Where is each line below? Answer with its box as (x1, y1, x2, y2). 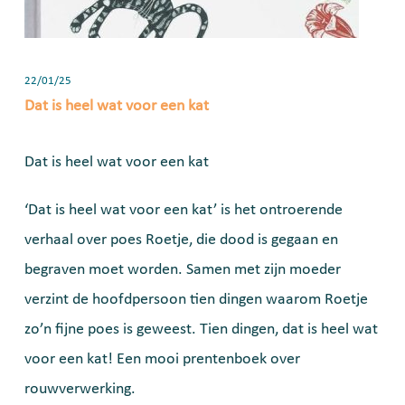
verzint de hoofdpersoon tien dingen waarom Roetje (24, 291, 368, 308)
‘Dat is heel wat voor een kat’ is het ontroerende (24, 202, 343, 219)
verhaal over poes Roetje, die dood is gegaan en (24, 231, 338, 249)
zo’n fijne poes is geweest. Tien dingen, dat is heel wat (24, 321, 378, 338)
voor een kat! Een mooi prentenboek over (24, 351, 300, 368)
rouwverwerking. (24, 381, 136, 398)
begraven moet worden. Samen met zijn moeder (24, 261, 341, 278)
